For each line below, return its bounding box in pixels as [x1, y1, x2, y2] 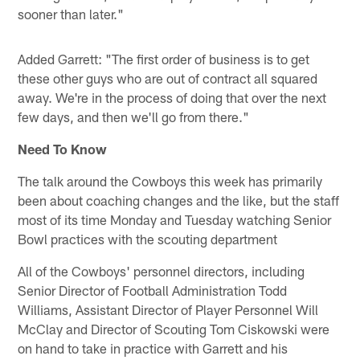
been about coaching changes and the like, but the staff [18, 192, 340, 209]
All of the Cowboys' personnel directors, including [18, 263, 305, 280]
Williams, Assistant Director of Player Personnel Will [18, 301, 319, 318]
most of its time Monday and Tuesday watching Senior [18, 211, 332, 228]
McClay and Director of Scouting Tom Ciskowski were [18, 321, 330, 337]
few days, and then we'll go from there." [18, 108, 250, 125]
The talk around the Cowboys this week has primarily [18, 173, 323, 190]
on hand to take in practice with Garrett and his [18, 340, 288, 357]
